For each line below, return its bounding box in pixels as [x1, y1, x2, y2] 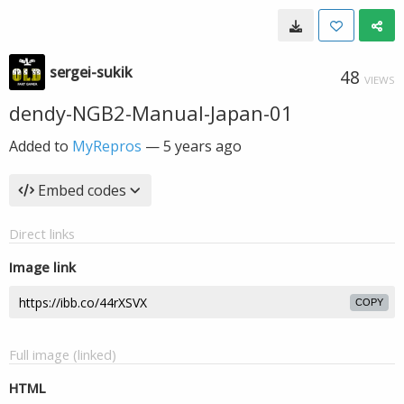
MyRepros [72, 136, 142, 156]
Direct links [9, 225, 75, 243]
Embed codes [38, 180, 126, 200]
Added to [9, 136, 72, 156]
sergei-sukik [50, 62, 133, 82]
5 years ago [163, 136, 242, 156]
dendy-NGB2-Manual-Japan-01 [9, 99, 293, 126]
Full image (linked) [9, 345, 116, 363]
